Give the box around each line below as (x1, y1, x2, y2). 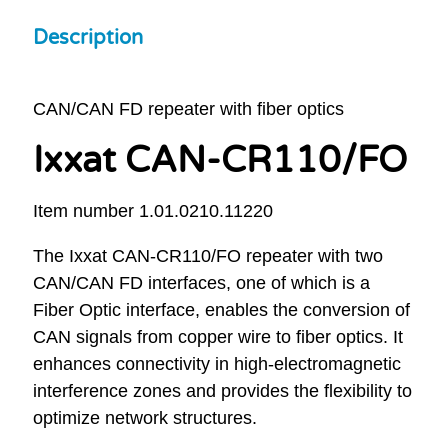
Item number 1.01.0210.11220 (33, 201, 273, 222)
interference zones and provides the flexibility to (33, 381, 412, 402)
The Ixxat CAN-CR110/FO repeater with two (33, 246, 383, 267)
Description (33, 26, 143, 50)
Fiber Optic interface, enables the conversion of (33, 300, 410, 321)
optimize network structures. (33, 408, 257, 429)
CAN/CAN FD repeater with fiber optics (33, 99, 344, 119)
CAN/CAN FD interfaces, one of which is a (33, 273, 370, 294)
